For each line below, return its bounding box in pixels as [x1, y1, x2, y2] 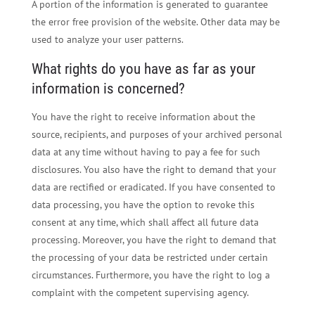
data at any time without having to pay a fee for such [31, 145, 260, 158]
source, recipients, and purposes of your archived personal [31, 127, 282, 141]
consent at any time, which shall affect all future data [31, 215, 259, 229]
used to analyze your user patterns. [31, 32, 184, 46]
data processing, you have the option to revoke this [31, 198, 255, 211]
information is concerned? [31, 79, 185, 97]
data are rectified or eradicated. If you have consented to [31, 180, 276, 193]
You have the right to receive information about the [31, 110, 255, 123]
